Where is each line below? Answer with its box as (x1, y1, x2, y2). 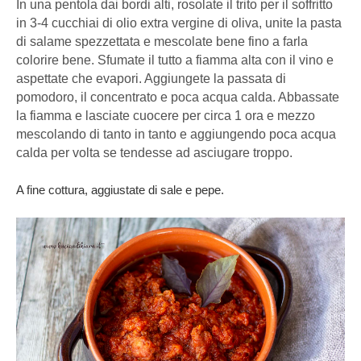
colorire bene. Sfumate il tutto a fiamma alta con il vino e (16, 53, 334, 68)
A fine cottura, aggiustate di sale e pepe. (16, 183, 224, 197)
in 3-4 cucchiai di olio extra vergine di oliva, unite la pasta (16, 16, 342, 31)
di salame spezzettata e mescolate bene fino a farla (16, 35, 308, 49)
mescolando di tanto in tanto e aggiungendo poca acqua (16, 127, 336, 142)
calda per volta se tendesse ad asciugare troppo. (16, 146, 293, 160)
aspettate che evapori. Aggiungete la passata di (16, 72, 286, 86)
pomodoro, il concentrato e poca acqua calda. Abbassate (16, 90, 339, 105)
